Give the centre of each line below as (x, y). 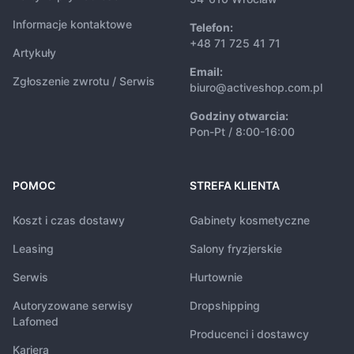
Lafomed (36, 321)
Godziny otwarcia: (239, 116)
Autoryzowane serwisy (73, 305)
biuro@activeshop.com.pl (256, 87)
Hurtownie (216, 277)
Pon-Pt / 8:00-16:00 (242, 132)
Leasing (33, 249)
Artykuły (34, 53)
